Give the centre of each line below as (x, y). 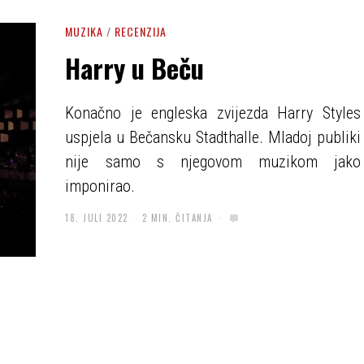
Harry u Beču (135, 67)
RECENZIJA (141, 31)
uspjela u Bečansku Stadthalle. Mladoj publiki (213, 137)
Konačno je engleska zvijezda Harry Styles (213, 113)
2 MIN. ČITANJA (177, 217)
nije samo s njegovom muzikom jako (213, 162)
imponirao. (100, 186)
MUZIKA (84, 31)
